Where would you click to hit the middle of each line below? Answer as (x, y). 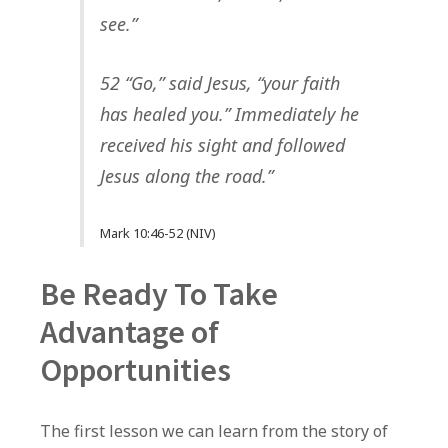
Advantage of (129, 332)
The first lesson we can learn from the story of (214, 431)
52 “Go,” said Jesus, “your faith (219, 83)
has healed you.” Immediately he (229, 114)
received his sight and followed (222, 145)
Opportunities (135, 370)
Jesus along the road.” (186, 176)
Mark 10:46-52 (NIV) (157, 233)
